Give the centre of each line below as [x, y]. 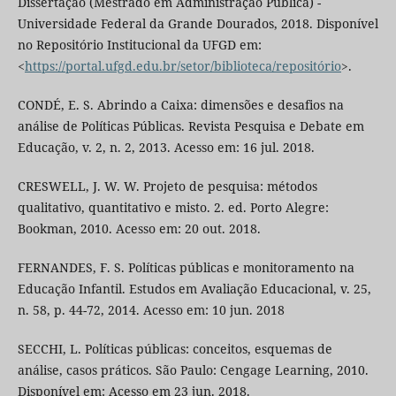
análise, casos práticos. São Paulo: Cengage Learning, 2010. [193, 370]
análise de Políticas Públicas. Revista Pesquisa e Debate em [190, 126]
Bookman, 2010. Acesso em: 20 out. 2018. [139, 229]
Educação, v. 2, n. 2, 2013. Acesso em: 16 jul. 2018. [166, 148]
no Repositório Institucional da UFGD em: [139, 45]
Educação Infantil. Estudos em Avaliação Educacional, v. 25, [194, 289]
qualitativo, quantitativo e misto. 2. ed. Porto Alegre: [173, 208]
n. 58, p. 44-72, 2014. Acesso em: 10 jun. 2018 [151, 310]
